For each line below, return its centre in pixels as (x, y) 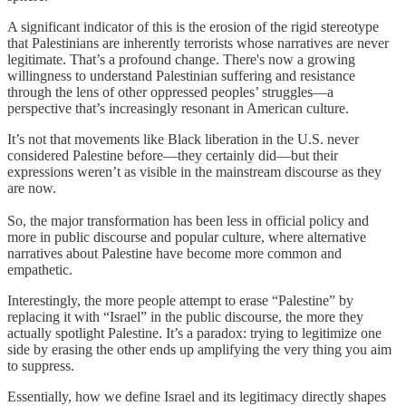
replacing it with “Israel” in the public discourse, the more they (185, 316)
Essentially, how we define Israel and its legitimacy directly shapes (197, 396)
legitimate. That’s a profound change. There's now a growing (181, 59)
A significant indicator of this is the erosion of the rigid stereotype (193, 26)
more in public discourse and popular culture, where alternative (187, 237)
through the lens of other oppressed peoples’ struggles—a (170, 92)
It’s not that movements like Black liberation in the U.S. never (183, 139)
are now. (32, 188)
